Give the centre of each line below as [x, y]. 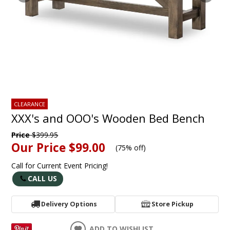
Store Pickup [172, 204]
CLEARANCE [30, 104]
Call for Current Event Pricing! [60, 165]
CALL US [43, 178]
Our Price [39, 147]
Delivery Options [69, 204]
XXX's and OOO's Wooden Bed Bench [108, 118]
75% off [131, 147]
